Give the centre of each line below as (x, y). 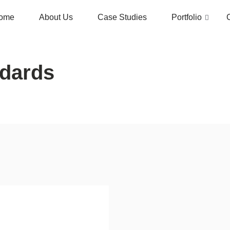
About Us (56, 17)
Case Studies (122, 17)
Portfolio (187, 17)
